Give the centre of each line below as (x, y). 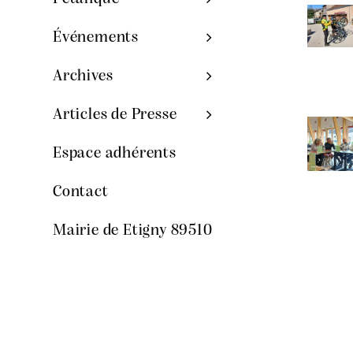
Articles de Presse (115, 115)
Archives (83, 76)
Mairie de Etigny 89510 (133, 230)
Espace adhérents (115, 153)
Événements (96, 37)
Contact (81, 192)
